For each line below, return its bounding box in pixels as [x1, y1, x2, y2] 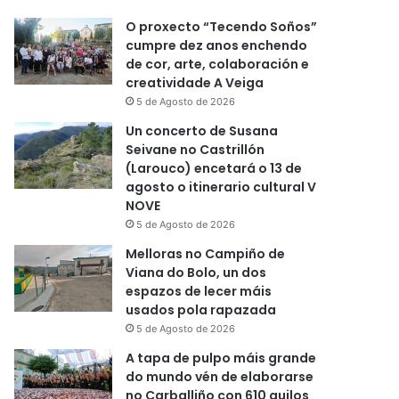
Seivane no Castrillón [126, 141, 265, 159]
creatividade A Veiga [126, 74, 265, 92]
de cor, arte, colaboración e [126, 55, 310, 73]
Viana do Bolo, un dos [126, 264, 267, 281]
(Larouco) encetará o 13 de [126, 159, 303, 177]
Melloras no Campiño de [126, 245, 286, 263]
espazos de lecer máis [126, 282, 273, 300]
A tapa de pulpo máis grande [126, 349, 317, 367]
